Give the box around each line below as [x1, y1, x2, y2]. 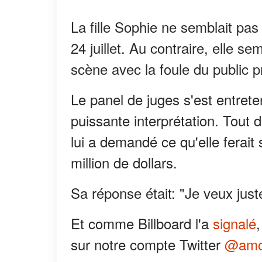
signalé [213, 213, 256, 234]
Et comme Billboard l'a [71, 213, 213, 234]
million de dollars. [71, 152, 177, 173]
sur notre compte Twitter [71, 234, 225, 255]
